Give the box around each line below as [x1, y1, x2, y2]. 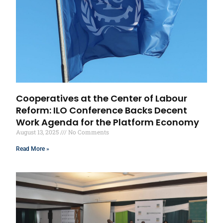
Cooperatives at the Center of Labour [16, 92, 188, 105]
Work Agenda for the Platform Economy [16, 115, 200, 128]
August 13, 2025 [16, 127, 61, 136]
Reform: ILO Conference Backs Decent [16, 104, 188, 116]
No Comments [67, 127, 110, 136]
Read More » [16, 145, 50, 152]
